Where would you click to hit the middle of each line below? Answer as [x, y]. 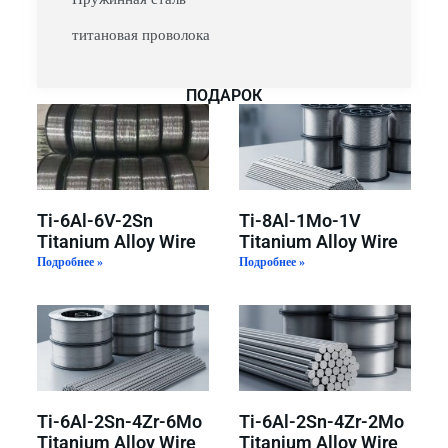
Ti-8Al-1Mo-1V [299, 221]
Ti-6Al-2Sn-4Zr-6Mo [119, 422]
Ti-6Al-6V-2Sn [94, 221]
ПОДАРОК [223, 96]
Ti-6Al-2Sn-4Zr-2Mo [321, 422]
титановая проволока [140, 35]
